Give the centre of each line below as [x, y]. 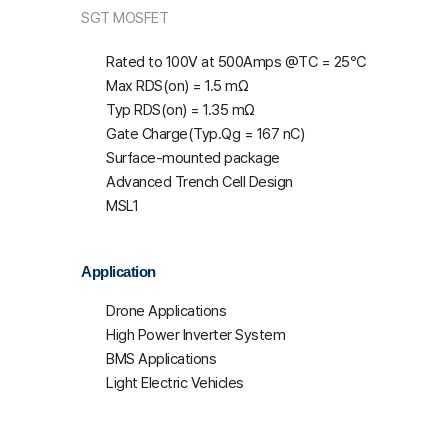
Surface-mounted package [193, 158]
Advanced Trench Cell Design [199, 182]
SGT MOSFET [125, 18]
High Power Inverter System [196, 335]
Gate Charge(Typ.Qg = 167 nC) [205, 134]
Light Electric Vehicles [175, 383]
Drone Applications [166, 311]
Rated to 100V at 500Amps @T [207, 62]
